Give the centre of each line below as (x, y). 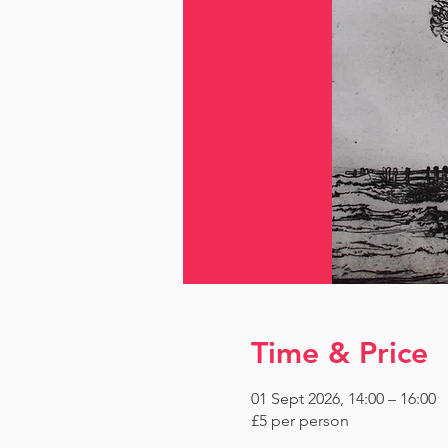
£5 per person (299, 420)
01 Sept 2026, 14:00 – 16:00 (343, 398)
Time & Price (339, 353)
